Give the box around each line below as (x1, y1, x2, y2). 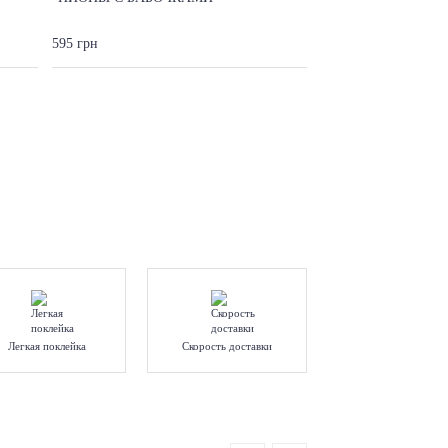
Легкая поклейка (7, 339, 86, 352)
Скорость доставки (182, 339, 273, 352)
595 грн (52, 35, 98, 51)
